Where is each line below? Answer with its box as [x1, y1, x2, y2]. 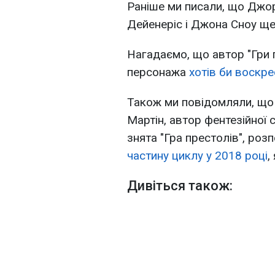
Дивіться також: [127, 178, 233, 194]
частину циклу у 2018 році [127, 149, 268, 163]
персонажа [127, 65, 189, 80]
